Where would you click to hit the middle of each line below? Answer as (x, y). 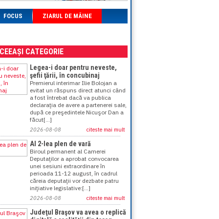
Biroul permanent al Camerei (68, 151)
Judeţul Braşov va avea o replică (78, 212)
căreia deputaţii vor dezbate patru (74, 181)
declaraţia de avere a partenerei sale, (78, 105)
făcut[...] (41, 120)
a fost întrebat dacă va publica (70, 98)
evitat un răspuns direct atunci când (78, 90)
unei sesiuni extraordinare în (67, 166)
